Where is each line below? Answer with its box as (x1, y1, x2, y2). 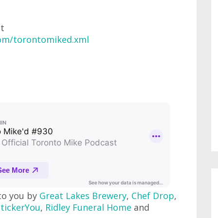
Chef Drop (131, 190, 174, 202)
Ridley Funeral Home (45, 201, 131, 214)
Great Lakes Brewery (39, 190, 127, 202)
